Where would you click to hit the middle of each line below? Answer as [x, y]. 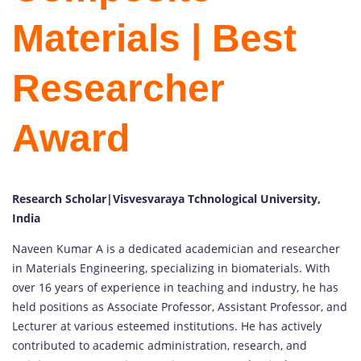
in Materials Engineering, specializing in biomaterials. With [171, 268]
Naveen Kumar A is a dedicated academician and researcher [176, 249]
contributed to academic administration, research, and [160, 346]
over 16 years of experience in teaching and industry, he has [175, 288]
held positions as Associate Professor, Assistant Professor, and [180, 307]
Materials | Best [154, 39]
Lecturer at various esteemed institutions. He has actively [167, 326]
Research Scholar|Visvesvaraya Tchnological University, [166, 199]
